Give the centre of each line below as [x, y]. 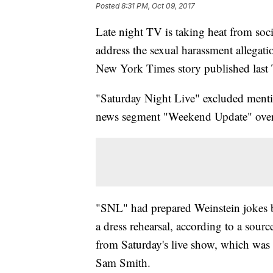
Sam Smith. [123, 263]
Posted [108, 6]
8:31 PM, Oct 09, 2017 [158, 6]
